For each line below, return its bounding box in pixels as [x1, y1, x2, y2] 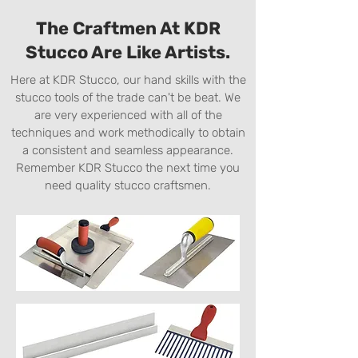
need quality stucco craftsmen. [45, 178, 211, 193]
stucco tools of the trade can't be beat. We [15, 90, 241, 105]
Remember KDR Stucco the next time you [16, 161, 240, 175]
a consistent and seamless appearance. [22, 143, 233, 157]
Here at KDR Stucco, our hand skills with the [10, 73, 246, 87]
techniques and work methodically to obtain [10, 125, 245, 140]
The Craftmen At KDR [35, 18, 221, 39]
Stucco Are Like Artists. [26, 42, 230, 63]
